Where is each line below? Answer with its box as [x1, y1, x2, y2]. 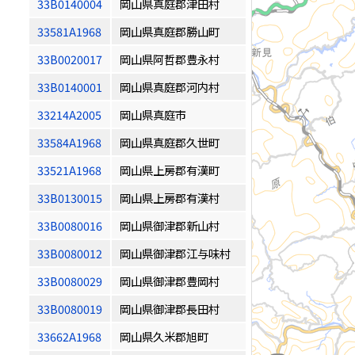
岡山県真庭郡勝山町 [120, 23, 219, 40]
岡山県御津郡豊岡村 [120, 273, 219, 289]
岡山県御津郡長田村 [120, 300, 219, 317]
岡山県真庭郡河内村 [120, 78, 219, 95]
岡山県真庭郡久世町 [120, 134, 219, 151]
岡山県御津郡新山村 [120, 217, 219, 234]
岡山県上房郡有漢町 [120, 162, 219, 178]
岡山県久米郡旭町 [120, 328, 208, 345]
